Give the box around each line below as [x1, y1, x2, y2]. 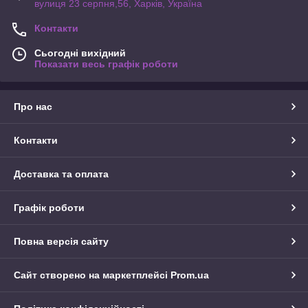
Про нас [14, 101, 52, 113]
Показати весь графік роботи [34, 58, 178, 70]
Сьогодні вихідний [34, 47, 126, 59]
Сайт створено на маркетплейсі [14, 269, 170, 281]
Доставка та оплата [14, 168, 109, 180]
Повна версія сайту [14, 236, 109, 247]
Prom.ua [170, 269, 209, 281]
